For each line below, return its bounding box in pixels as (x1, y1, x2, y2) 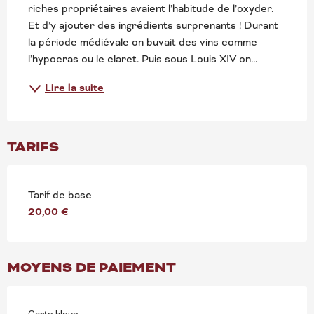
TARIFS (7, 137, 59, 156)
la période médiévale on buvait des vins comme (28, 35, 257, 48)
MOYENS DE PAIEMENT (7, 257, 176, 277)
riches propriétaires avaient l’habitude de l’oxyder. (28, 1, 273, 15)
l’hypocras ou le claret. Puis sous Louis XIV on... (28, 52, 257, 65)
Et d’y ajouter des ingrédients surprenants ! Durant (28, 18, 278, 32)
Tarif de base (28, 188, 92, 201)
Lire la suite (45, 81, 104, 95)
